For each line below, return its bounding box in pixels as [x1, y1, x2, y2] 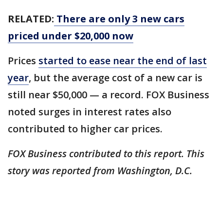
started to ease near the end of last [38, 54, 207, 68]
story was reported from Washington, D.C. [8, 164, 195, 178]
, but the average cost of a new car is [29, 71, 202, 85]
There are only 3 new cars [54, 12, 184, 26]
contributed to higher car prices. [8, 122, 163, 136]
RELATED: [8, 12, 54, 26]
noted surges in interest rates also [8, 105, 171, 119]
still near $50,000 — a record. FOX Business [8, 88, 209, 102]
